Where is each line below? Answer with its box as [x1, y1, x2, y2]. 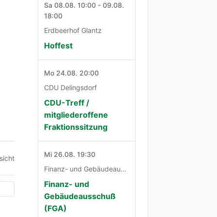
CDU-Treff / [44, 97, 90, 108]
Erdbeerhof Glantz [44, 26, 102, 34]
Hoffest [44, 40, 73, 50]
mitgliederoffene [44, 109, 108, 120]
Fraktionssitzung [44, 122, 108, 132]
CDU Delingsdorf [44, 83, 97, 92]
